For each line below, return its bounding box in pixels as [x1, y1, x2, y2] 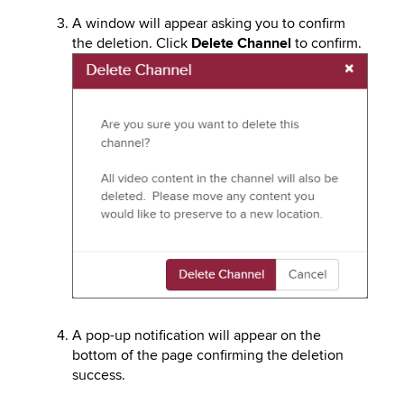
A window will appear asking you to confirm [72, 14, 345, 32]
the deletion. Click [72, 34, 191, 52]
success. [72, 366, 125, 385]
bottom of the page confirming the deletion [72, 346, 344, 365]
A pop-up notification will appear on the [72, 326, 321, 345]
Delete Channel [191, 34, 291, 52]
